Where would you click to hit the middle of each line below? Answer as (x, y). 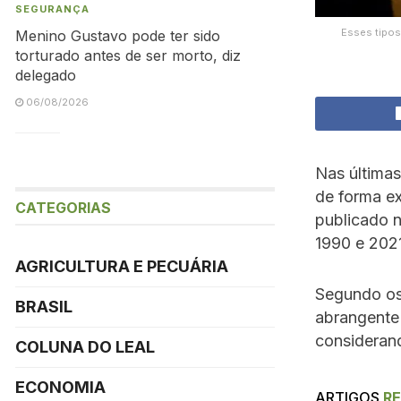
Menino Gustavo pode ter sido (118, 36)
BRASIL (44, 307)
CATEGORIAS (63, 208)
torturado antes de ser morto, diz (128, 55)
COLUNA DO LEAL (85, 347)
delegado (46, 75)
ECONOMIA (60, 387)
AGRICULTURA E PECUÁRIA (122, 266)
